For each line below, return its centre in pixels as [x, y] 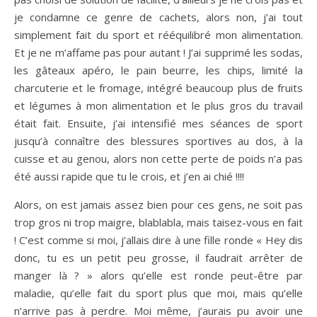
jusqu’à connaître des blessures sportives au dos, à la [158, 141]
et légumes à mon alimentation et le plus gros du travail [158, 105]
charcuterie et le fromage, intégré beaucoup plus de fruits [158, 88]
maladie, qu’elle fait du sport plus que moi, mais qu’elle [158, 293]
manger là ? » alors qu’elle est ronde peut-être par [158, 275]
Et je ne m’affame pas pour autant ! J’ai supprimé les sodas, [158, 52]
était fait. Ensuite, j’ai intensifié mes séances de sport [158, 123]
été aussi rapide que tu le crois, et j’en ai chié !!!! [129, 176]
